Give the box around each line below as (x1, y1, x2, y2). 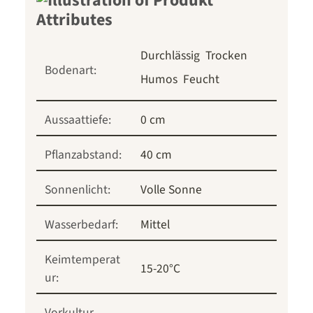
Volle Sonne (140, 181, 202, 199)
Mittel (140, 216, 170, 234)
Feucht (183, 71, 219, 89)
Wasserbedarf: (45, 216, 118, 234)
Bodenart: (45, 61, 96, 80)
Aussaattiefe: (45, 111, 111, 129)
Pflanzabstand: (45, 146, 122, 164)
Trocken (205, 47, 247, 65)
